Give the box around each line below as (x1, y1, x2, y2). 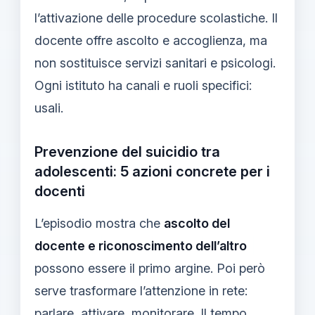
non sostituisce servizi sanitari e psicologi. (34, 55, 276, 70)
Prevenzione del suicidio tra (34, 143, 220, 160)
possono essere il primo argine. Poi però (34, 260, 265, 276)
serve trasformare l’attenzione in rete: (34, 283, 247, 298)
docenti (34, 182, 85, 200)
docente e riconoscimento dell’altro (34, 238, 247, 253)
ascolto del (164, 215, 230, 231)
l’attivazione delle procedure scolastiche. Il (34, 10, 278, 25)
